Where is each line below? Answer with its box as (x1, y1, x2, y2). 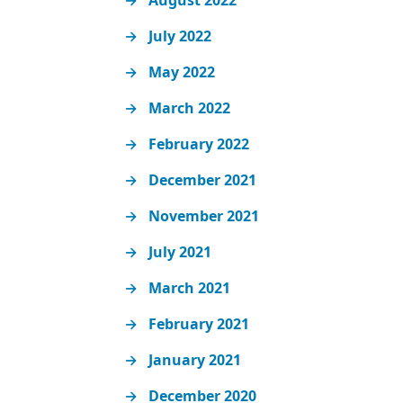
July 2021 (148, 242, 212, 263)
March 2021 (148, 278, 231, 299)
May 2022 (148, 62, 216, 83)
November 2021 (148, 206, 260, 227)
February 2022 (148, 134, 250, 155)
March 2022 (148, 98, 231, 119)
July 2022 (148, 26, 212, 47)
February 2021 (148, 314, 250, 335)
